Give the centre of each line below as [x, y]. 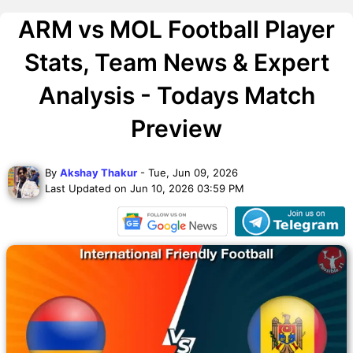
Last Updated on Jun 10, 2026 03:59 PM [145, 188]
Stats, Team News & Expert [176, 62]
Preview [176, 128]
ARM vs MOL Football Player [176, 29]
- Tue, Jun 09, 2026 [188, 172]
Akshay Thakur [98, 172]
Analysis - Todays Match [176, 95]
